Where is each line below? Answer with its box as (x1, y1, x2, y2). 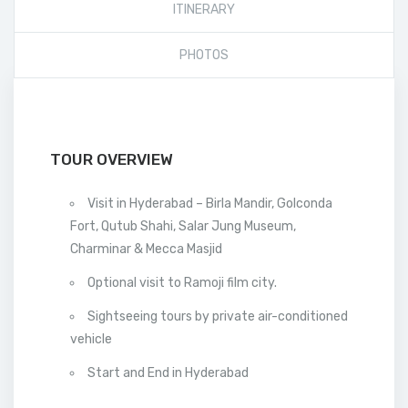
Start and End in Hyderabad (87, 365, 249, 381)
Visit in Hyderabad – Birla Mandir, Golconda (87, 196, 332, 211)
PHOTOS (179, 47, 229, 63)
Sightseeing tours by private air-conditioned (87, 309, 348, 324)
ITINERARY (173, 2, 235, 17)
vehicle (70, 331, 112, 347)
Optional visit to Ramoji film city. (87, 275, 277, 291)
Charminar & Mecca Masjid (70, 241, 222, 257)
